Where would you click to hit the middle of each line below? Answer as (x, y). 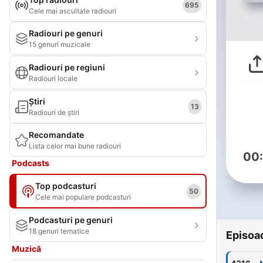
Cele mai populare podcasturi (83, 197)
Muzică (26, 249)
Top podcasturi (66, 186)
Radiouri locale (53, 78)
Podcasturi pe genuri (71, 220)
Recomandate (56, 135)
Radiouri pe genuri (66, 33)
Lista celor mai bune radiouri (75, 146)
